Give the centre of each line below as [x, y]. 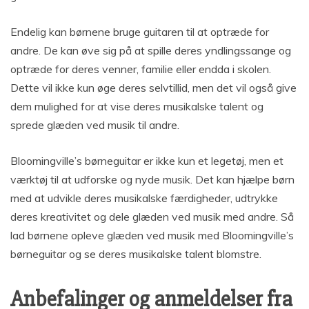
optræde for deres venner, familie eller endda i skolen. [141, 69]
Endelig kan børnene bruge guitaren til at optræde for [140, 31]
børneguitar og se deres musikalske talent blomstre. [136, 253]
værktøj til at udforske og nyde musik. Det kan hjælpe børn [152, 179]
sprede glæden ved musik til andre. [95, 124]
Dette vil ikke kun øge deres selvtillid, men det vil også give [153, 87]
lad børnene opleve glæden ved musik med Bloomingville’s [152, 235]
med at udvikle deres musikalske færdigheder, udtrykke [144, 198]
